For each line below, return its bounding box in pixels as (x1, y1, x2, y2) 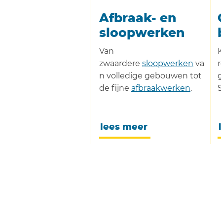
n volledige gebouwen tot (99, 71, 202, 80)
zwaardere (99, 59, 140, 68)
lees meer (100, 121, 147, 132)
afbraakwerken (131, 83, 190, 93)
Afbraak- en (99, 10, 176, 25)
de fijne (99, 83, 131, 93)
